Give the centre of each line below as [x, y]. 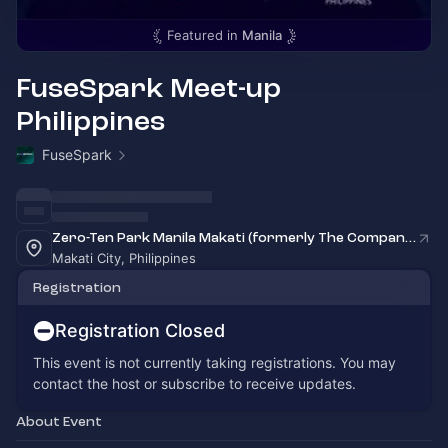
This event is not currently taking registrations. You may [214, 362]
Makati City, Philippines [124, 258]
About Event [59, 421]
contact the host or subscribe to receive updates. [194, 383]
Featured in [204, 35]
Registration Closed [140, 330]
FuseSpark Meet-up [148, 88]
